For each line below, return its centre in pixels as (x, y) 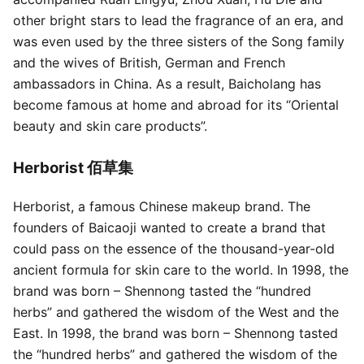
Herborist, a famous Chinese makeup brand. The (162, 206)
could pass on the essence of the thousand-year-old (174, 248)
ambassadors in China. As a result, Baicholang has (167, 84)
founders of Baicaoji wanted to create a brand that (169, 227)
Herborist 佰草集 (73, 168)
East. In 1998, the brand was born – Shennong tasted (175, 333)
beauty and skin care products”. (110, 126)
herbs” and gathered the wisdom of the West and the (176, 312)
